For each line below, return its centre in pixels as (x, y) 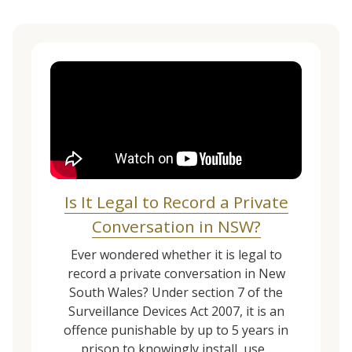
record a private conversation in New (176, 274)
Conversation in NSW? (176, 227)
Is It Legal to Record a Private (176, 202)
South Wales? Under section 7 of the (176, 293)
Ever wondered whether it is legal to (176, 255)
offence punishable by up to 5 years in (176, 330)
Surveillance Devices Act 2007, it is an (176, 312)
